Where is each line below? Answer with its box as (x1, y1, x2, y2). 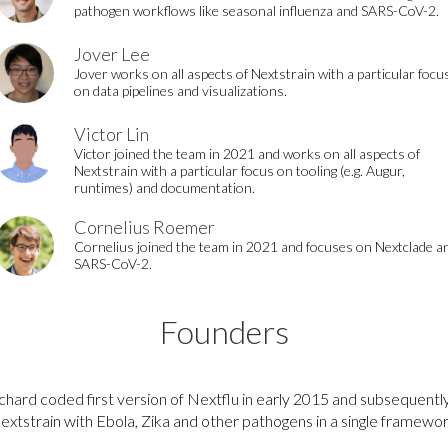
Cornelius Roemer (74, 216, 215, 238)
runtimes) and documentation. (74, 179, 255, 196)
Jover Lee (74, 43, 150, 65)
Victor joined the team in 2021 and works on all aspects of (74, 145, 420, 162)
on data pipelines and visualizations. (74, 82, 287, 99)
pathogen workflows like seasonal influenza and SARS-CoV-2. (74, 2, 439, 19)
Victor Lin (74, 123, 149, 145)
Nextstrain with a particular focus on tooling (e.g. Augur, (74, 162, 405, 179)
